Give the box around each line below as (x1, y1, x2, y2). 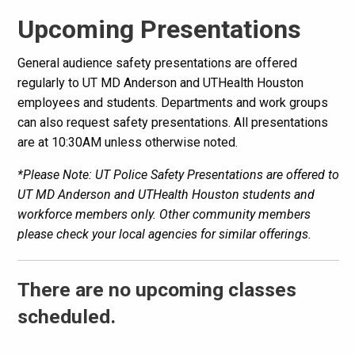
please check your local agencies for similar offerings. (17, 226, 311, 242)
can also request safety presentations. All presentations (17, 114, 328, 130)
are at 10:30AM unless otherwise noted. (17, 134, 238, 150)
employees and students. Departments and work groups (17, 94, 328, 110)
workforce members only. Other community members (17, 206, 311, 222)
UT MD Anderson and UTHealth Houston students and (17, 186, 315, 202)
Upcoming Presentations (17, 13, 301, 44)
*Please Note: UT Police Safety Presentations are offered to (17, 166, 339, 182)
